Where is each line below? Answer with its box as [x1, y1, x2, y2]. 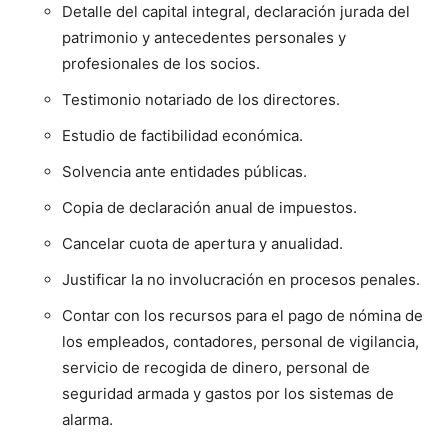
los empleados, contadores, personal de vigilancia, [62, 331, 419, 351]
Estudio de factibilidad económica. [62, 125, 303, 145]
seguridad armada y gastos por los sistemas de [62, 383, 394, 403]
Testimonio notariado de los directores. [62, 89, 340, 109]
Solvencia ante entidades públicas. [62, 161, 307, 181]
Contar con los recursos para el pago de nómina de [62, 305, 423, 325]
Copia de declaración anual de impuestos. [62, 197, 357, 217]
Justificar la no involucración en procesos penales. [62, 269, 420, 289]
